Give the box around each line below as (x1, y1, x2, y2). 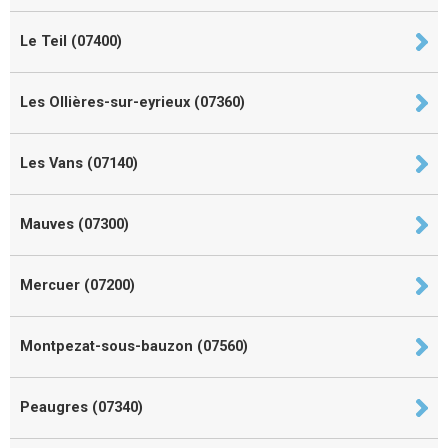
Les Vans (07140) (20, 154, 138, 172)
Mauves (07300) (20, 215, 129, 233)
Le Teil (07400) (20, 32, 122, 50)
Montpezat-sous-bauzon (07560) (20, 337, 248, 355)
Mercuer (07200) (20, 276, 135, 294)
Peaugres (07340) (20, 398, 143, 416)
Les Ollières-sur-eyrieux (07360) (20, 93, 245, 111)
